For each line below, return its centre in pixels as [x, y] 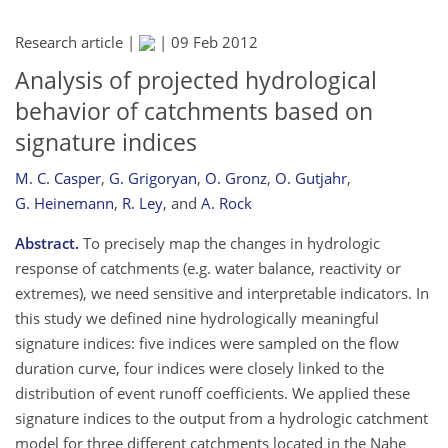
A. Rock [226, 202]
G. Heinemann [64, 202]
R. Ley [142, 202]
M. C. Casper [58, 177]
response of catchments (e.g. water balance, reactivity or [208, 267]
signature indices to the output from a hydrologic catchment [221, 417]
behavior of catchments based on [194, 111]
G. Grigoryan [153, 177]
